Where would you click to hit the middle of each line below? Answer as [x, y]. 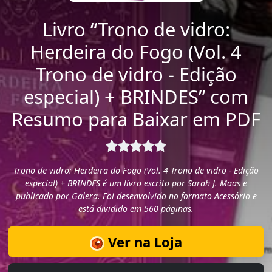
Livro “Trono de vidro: [136, 29]
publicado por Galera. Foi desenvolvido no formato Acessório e [136, 196]
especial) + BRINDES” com [136, 96]
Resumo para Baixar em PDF [136, 119]
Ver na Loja [143, 241]
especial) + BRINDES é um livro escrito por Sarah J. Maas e [136, 183]
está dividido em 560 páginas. [136, 209]
